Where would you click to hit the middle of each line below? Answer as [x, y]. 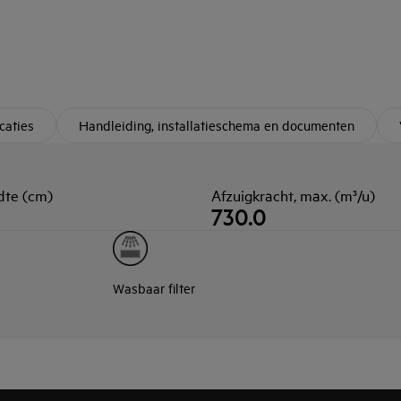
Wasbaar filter [154, 288]
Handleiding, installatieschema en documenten [217, 125]
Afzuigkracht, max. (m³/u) [293, 195]
